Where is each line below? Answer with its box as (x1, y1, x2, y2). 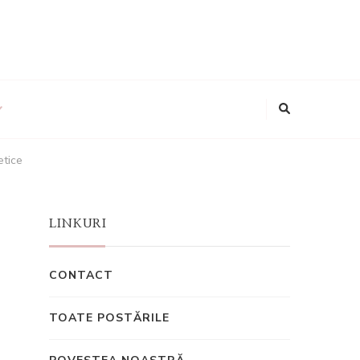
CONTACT (49, 268, 113, 283)
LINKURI (49, 218, 107, 230)
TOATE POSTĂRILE (49, 310, 170, 325)
